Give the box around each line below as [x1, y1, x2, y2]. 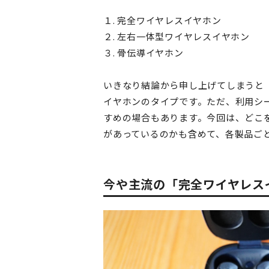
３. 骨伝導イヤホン [103, 46, 184, 59]
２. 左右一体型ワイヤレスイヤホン [103, 30, 250, 43]
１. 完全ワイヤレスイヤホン [103, 14, 222, 27]
